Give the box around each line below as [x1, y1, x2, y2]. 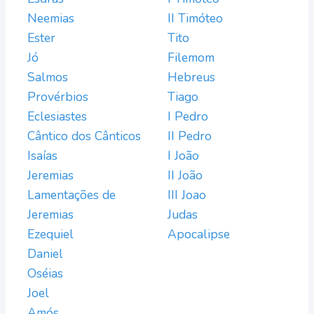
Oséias [27, 265, 63, 282]
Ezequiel [27, 226, 74, 243]
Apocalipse [168, 226, 230, 243]
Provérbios [27, 88, 88, 105]
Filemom [168, 49, 214, 66]
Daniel [27, 245, 63, 262]
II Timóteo [168, 10, 223, 27]
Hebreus [168, 69, 215, 86]
